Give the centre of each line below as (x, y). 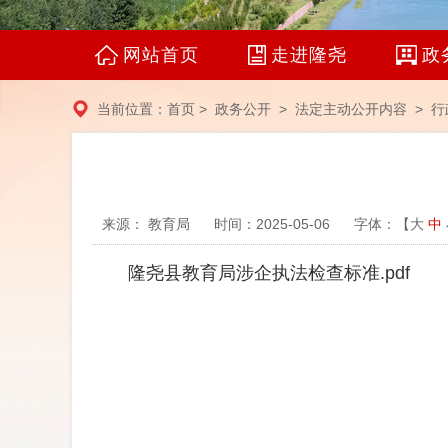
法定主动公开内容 (351, 109)
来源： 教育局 (148, 224)
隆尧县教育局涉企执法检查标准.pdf (269, 273)
